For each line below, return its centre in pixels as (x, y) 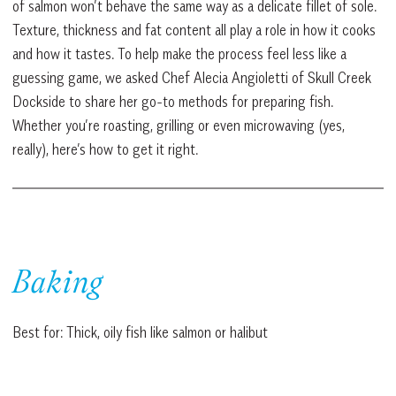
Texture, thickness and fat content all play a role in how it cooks (194, 30)
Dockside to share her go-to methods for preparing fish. (173, 101)
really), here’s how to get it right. (105, 149)
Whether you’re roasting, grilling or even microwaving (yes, (179, 125)
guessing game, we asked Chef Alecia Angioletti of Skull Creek (192, 77)
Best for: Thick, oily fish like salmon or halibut (140, 332)
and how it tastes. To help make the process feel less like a (179, 53)
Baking (57, 285)
